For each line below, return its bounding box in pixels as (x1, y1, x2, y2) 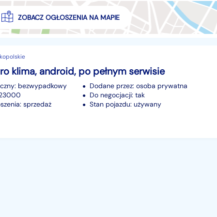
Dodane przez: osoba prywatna (90, 81, 187, 90)
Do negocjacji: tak (90, 90, 145, 99)
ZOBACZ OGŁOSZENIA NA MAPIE (17, 13, 120, 22)
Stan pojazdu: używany (90, 99, 161, 108)
